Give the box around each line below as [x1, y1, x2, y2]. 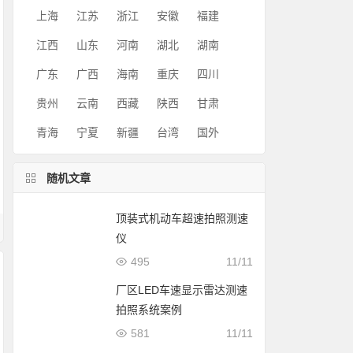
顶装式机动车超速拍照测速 [116, 212, 249, 225]
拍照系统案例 [116, 303, 183, 316]
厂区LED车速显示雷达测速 [116, 284, 248, 296]
